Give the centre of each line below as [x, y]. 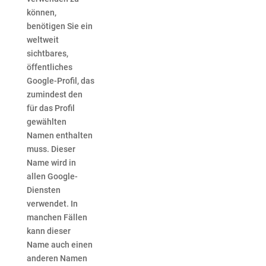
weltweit [42, 40]
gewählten [46, 122]
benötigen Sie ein [59, 26]
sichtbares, [47, 54]
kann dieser [48, 231]
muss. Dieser [51, 149]
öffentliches [49, 67]
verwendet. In [52, 204]
